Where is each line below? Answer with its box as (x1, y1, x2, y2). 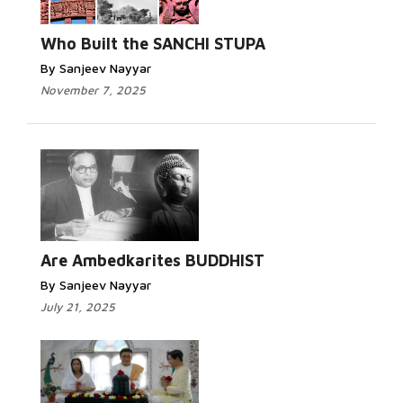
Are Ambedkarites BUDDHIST (40, 251, 264, 270)
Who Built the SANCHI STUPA (40, 34, 265, 53)
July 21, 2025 (40, 300, 115, 314)
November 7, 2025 (40, 83, 146, 97)
